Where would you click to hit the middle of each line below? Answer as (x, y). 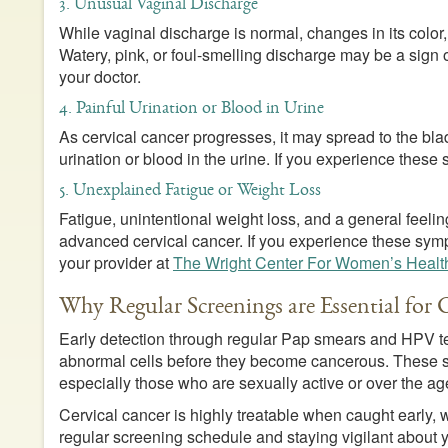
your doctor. (99, 77)
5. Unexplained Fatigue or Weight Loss (189, 189)
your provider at (115, 263)
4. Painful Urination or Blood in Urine (191, 107)
